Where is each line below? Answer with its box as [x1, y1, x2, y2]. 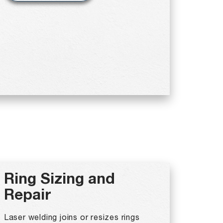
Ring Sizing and [3, 173, 115, 188]
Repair [3, 189, 51, 204]
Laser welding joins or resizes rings [3, 215, 140, 222]
